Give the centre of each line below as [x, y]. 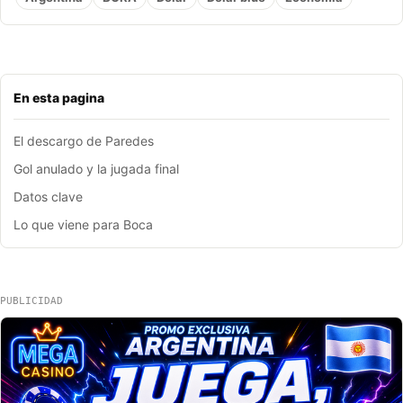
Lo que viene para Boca [83, 225]
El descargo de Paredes [84, 141]
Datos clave [48, 197]
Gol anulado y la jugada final [96, 169]
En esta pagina [59, 98]
